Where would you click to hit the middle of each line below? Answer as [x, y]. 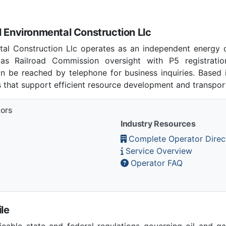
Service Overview [159, 151]
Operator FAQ [157, 163]
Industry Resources [158, 123]
